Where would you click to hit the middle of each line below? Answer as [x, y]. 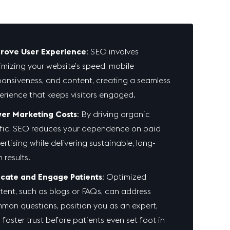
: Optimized [124, 177]
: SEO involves [113, 51]
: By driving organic [114, 114]
